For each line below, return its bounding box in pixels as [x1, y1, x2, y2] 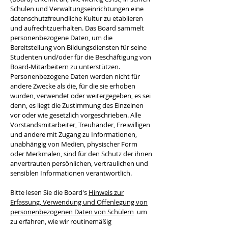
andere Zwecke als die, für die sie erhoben [10, 81, 135, 91]
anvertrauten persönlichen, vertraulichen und [10, 159, 148, 168]
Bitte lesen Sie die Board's [10, 188, 89, 197]
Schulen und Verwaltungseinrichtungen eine [10, 4, 144, 13]
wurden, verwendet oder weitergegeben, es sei [10, 91, 151, 100]
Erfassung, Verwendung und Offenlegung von [10, 197, 148, 207]
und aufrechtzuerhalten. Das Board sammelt [10, 23, 144, 33]
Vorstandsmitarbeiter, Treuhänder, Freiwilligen [10, 120, 150, 129]
